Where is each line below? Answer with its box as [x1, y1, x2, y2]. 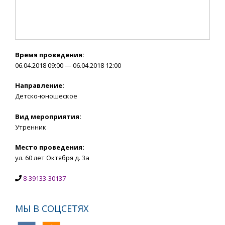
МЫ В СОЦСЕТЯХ [15, 202, 88, 214]
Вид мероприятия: [15, 111, 81, 121]
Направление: [15, 81, 64, 90]
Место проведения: [15, 143, 84, 152]
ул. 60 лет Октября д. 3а [15, 153, 89, 163]
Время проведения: [15, 50, 84, 59]
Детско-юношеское [15, 91, 77, 101]
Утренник [15, 122, 46, 132]
